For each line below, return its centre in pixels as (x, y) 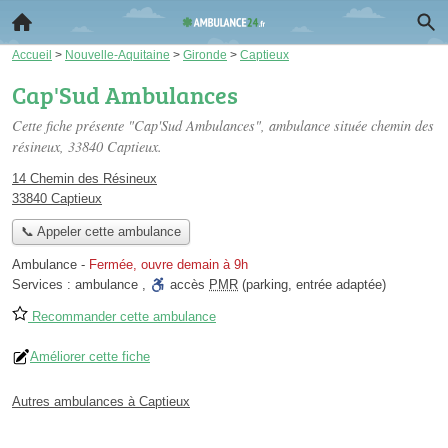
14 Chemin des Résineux (84, 178)
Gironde (205, 54)
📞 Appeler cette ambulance (100, 232)
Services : (43, 285)
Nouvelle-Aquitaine (117, 54)
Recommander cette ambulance (122, 317)
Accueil (32, 54)
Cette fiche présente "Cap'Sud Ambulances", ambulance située (191, 125)
